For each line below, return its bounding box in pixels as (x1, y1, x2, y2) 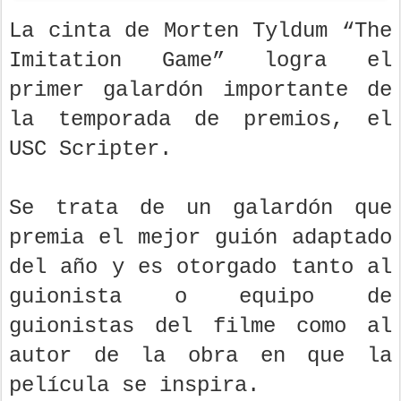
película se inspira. (9, 373, 260, 398)
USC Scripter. (9, 137, 172, 162)
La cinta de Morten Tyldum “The (9, 19, 392, 44)
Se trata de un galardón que (9, 196, 392, 221)
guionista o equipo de (9, 285, 392, 310)
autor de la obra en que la (9, 344, 392, 369)
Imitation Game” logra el (9, 48, 392, 73)
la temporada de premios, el (9, 107, 392, 132)
